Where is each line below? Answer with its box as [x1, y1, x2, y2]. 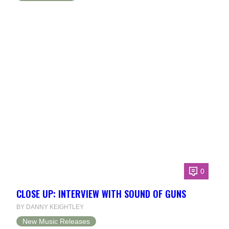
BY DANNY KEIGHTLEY [16, 203, 84, 211]
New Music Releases [22, 217, 90, 226]
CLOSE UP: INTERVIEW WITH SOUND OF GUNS [16, 187, 186, 201]
